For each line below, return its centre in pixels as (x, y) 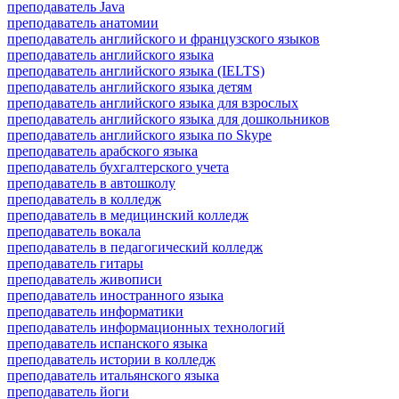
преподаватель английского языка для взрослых (153, 102)
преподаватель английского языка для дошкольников (168, 118)
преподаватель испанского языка (107, 343)
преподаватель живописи (85, 279)
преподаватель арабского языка (102, 151)
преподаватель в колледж (84, 199)
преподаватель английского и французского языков (163, 38)
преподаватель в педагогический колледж (135, 247)
